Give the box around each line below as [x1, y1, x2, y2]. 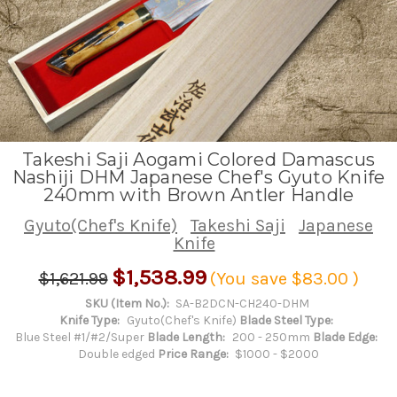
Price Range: [157, 346, 229, 362]
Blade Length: [147, 329, 226, 345]
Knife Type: [59, 312, 121, 328]
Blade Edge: [313, 329, 378, 345]
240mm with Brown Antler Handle [43, 183, 354, 206]
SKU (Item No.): [84, 295, 169, 311]
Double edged [77, 346, 155, 362]
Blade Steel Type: [239, 312, 333, 328]
